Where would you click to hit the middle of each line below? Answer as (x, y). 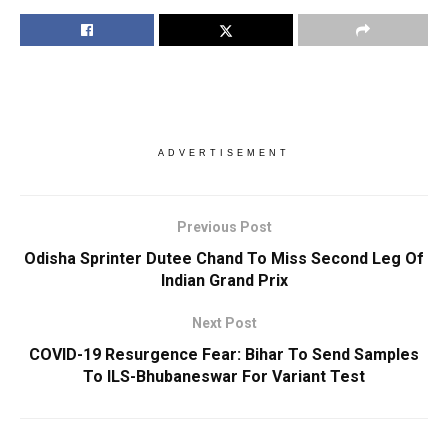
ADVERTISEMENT (224, 152)
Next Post (224, 322)
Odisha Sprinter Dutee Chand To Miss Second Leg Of (224, 258)
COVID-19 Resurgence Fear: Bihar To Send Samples (224, 354)
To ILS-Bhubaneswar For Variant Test (224, 376)
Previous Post (224, 226)
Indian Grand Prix (224, 280)
